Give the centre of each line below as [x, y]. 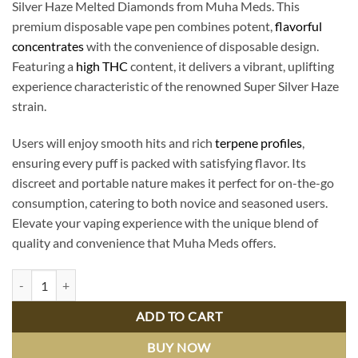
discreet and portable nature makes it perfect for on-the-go [173, 183]
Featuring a [44, 66]
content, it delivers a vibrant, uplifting [231, 66]
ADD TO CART [179, 317]
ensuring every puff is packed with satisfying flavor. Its [159, 163]
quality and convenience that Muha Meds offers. [144, 243]
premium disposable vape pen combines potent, [143, 26]
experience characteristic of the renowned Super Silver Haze [175, 86]
